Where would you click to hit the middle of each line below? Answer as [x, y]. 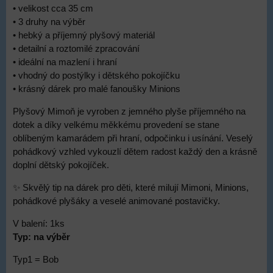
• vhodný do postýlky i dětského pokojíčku [96, 76]
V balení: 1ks [39, 224]
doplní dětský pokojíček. [61, 165]
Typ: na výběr [41, 237]
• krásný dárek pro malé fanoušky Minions [97, 89]
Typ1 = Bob [36, 260]
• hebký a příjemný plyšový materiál [84, 36]
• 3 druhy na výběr [49, 22]
